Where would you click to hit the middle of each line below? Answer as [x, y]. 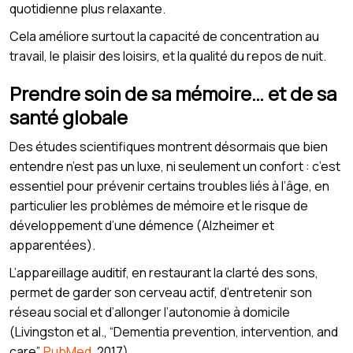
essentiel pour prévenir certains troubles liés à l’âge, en [169, 186]
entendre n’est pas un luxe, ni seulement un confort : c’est [175, 166]
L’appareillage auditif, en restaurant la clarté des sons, [164, 272]
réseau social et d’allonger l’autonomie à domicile [150, 312]
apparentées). [52, 245]
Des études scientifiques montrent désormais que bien [169, 146]
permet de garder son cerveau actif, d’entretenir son [161, 292]
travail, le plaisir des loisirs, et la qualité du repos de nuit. [168, 56]
